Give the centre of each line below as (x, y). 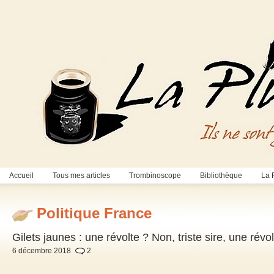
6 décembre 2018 (42, 251)
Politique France (94, 213)
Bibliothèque (221, 176)
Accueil (21, 176)
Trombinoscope (155, 176)
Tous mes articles (81, 176)
